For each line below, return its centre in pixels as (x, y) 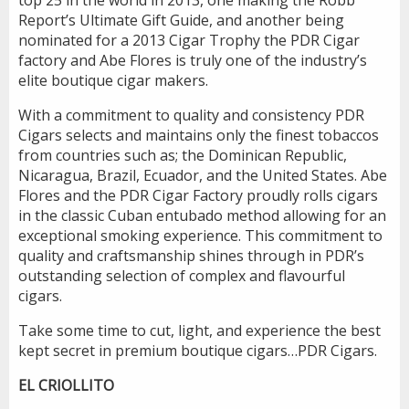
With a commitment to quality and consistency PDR (191, 115)
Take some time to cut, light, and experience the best (199, 330)
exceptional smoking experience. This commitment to (200, 235)
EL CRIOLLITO (66, 385)
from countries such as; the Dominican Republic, (183, 155)
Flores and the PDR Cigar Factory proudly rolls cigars (198, 195)
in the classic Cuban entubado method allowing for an (202, 215)
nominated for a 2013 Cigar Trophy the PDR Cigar (189, 40)
